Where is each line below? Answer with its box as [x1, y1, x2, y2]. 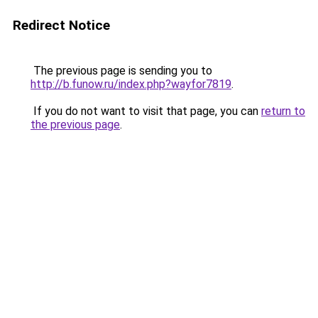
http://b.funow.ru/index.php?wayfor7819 [31, 77, 231, 91]
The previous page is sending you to [31, 64, 212, 77]
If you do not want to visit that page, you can [31, 104, 261, 118]
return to [261, 104, 305, 118]
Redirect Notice [13, 17, 110, 33]
